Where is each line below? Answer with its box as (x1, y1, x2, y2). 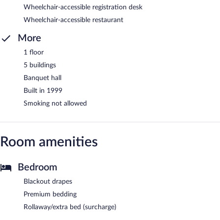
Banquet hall (24, 74, 61, 82)
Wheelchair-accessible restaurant (24, 16, 123, 24)
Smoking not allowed (24, 100, 87, 107)
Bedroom (18, 162, 57, 172)
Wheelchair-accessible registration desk (24, 3, 142, 11)
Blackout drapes (24, 178, 72, 185)
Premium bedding (24, 191, 77, 198)
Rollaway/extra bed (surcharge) (24, 203, 116, 211)
